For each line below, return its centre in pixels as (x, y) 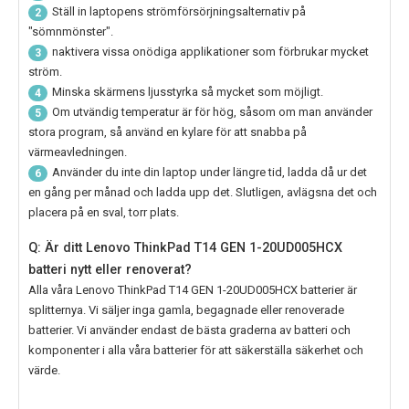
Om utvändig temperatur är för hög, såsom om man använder (212, 112)
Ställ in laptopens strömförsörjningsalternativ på (179, 12)
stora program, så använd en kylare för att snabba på (168, 132)
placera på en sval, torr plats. (104, 213)
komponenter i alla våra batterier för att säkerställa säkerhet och (196, 351)
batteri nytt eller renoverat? (110, 270)
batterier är (327, 290)
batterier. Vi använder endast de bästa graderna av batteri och (189, 330)
